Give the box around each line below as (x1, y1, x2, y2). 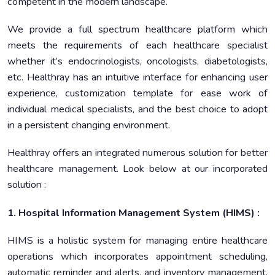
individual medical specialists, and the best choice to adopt (7, 103, 268, 117)
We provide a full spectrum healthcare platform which (7, 23, 268, 37)
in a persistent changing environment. (7, 118, 170, 133)
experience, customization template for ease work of (7, 87, 268, 101)
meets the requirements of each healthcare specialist (7, 39, 268, 53)
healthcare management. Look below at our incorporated (7, 162, 268, 176)
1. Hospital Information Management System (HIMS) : (7, 206, 260, 220)
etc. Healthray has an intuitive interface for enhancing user (7, 71, 268, 85)
